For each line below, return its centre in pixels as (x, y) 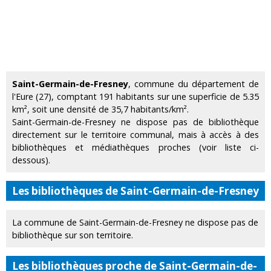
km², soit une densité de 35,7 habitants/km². (100, 109)
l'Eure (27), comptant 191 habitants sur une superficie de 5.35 (135, 96)
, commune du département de (194, 84)
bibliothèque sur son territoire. (73, 235)
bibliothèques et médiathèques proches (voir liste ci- (135, 147)
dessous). (31, 160)
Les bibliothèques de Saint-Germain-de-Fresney (135, 191)
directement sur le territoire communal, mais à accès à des (135, 135)
